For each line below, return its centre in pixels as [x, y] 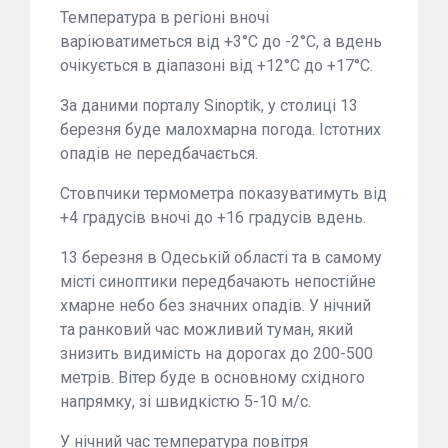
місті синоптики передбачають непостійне [218, 282]
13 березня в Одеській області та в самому [221, 258]
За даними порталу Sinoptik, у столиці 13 [209, 106]
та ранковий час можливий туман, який [206, 330]
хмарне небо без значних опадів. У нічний [215, 306]
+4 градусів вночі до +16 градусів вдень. [213, 218]
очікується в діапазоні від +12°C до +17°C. [216, 66]
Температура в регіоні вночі [164, 18]
